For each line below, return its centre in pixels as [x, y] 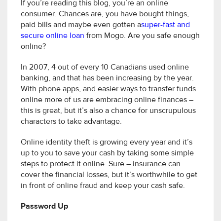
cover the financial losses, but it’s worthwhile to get [109, 175]
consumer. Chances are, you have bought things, [105, 15]
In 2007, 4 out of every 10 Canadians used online [105, 68]
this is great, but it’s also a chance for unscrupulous [108, 111]
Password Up [44, 207]
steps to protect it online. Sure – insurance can [101, 165]
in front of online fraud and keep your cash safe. [103, 186]
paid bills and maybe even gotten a [81, 25]
